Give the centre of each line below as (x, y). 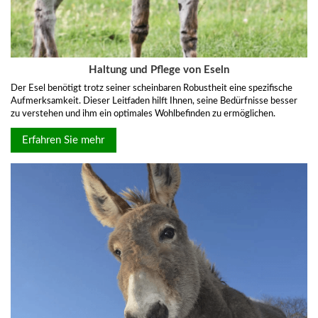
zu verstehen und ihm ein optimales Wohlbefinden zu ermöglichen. (143, 114)
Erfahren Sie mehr (64, 140)
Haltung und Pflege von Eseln (159, 70)
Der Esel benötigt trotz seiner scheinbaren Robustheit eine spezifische (152, 89)
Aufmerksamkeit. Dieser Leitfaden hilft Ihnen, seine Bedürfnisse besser (154, 102)
